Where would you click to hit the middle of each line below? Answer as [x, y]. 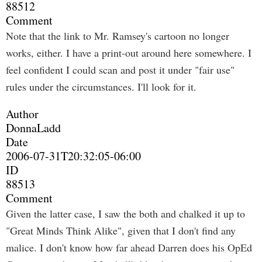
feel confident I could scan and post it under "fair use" [120, 70]
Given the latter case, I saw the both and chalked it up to [125, 213]
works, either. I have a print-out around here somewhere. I [129, 53]
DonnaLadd [33, 128]
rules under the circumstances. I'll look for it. [101, 87]
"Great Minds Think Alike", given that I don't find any [121, 230]
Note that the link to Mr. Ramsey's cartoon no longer [118, 36]
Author [22, 114]
